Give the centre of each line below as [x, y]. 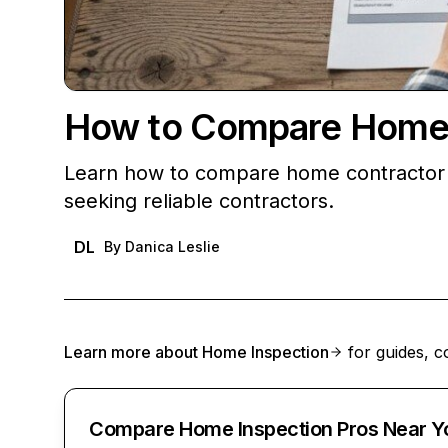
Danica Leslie [172, 246]
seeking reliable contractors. [199, 201]
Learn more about [133, 352]
